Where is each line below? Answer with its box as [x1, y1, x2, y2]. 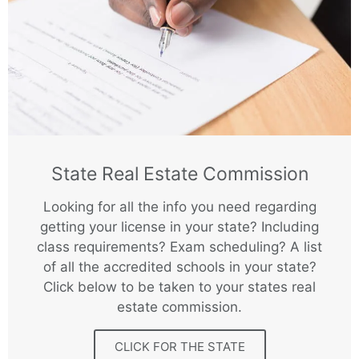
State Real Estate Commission [50, 163, 309, 185]
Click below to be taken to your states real [43, 279, 316, 295]
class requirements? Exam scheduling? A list [37, 239, 322, 255]
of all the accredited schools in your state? [42, 259, 317, 275]
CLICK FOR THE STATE [114, 339, 245, 354]
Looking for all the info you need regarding [42, 199, 317, 215]
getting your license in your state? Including [40, 219, 319, 235]
